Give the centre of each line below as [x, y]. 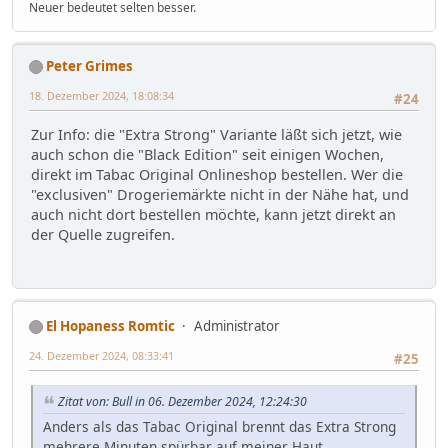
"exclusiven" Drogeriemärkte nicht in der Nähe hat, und [220, 195]
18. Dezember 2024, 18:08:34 [101, 95]
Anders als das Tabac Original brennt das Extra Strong [219, 426]
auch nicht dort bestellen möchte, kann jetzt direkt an [213, 215]
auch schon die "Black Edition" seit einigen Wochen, [207, 155]
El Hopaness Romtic [110, 325]
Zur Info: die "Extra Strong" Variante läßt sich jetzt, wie [216, 135]
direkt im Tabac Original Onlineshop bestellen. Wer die [217, 175]
